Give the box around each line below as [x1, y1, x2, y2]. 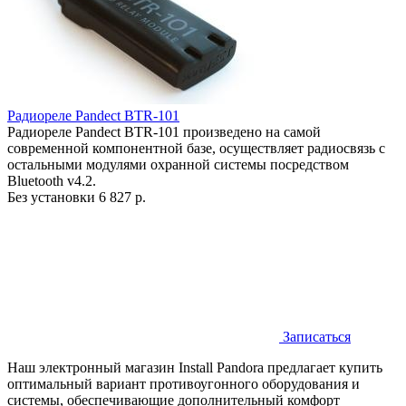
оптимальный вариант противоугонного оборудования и [7, 376, 360, 392]
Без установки [7, 189, 99, 206]
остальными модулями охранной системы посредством [7, 157, 349, 173]
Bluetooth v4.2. [7, 173, 96, 189]
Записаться [279, 329, 351, 345]
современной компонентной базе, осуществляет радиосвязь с [7, 140, 385, 157]
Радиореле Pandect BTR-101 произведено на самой [7, 124, 321, 140]
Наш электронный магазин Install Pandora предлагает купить [7, 360, 382, 376]
